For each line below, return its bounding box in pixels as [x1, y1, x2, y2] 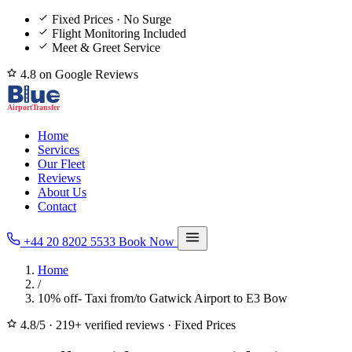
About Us [38, 185, 86, 199]
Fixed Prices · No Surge [52, 13, 171, 26]
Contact [38, 200, 76, 213]
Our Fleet [38, 157, 85, 170]
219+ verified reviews [56, 318, 164, 332]
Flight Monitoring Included [52, 27, 186, 40]
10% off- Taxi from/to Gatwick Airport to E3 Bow [38, 291, 288, 305]
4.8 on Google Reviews [17, 68, 138, 81]
